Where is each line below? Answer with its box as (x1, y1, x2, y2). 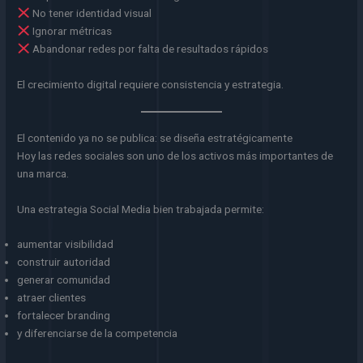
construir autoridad (17, 255, 111, 269)
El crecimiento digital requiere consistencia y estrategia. (17, 77, 284, 91)
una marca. (17, 166, 70, 180)
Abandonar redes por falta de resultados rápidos (29, 41, 268, 55)
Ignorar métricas (29, 23, 112, 37)
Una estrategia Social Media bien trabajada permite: (17, 202, 265, 216)
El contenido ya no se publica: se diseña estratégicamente (17, 130, 293, 144)
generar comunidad (17, 273, 111, 287)
